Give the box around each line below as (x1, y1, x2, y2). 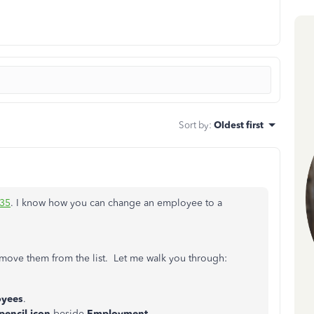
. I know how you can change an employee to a (11, 197, 222, 209)
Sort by (179, 119, 209, 130)
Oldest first (214, 119, 264, 130)
